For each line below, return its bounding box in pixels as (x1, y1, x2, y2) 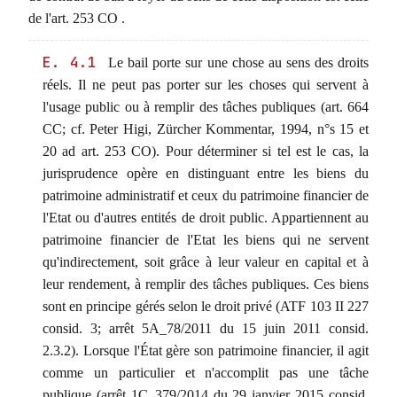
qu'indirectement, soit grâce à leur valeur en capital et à (43, 254, 369, 269)
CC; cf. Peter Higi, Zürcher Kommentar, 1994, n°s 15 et (43, 121, 369, 136)
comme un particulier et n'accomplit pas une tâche (43, 365, 369, 380)
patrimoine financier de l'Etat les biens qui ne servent (43, 232, 369, 247)
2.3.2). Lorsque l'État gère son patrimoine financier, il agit (43, 343, 369, 358)
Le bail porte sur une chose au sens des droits (104, 55, 370, 70)
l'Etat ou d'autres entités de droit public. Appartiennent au (43, 210, 369, 225)
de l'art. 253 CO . (28, 11, 125, 26)
